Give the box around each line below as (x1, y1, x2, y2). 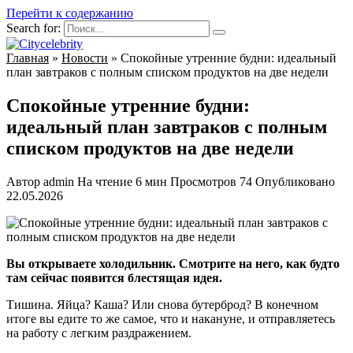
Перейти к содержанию (6, 6, 133, 20)
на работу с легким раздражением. (6, 325, 191, 340)
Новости (61, 51, 108, 65)
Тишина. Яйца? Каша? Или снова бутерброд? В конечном (6, 297, 318, 311)
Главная (6, 51, 49, 65)
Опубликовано (255, 174, 335, 188)
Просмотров (170, 174, 236, 188)
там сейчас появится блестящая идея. (6, 270, 222, 284)
